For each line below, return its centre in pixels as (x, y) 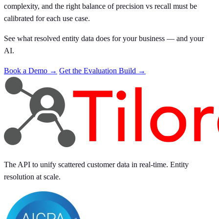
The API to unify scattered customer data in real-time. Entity (96, 165)
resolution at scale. (32, 177)
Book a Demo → (31, 71)
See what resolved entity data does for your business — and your (104, 39)
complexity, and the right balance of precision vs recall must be (100, 6)
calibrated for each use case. (47, 19)
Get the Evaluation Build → (102, 71)
